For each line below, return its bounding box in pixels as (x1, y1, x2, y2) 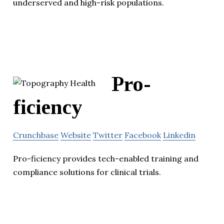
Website (60, 129, 91, 140)
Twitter (93, 129, 122, 140)
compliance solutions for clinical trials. (13, 166, 161, 177)
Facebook (124, 129, 161, 140)
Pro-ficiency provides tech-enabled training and (13, 153, 198, 163)
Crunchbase (13, 129, 58, 140)
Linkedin (163, 129, 195, 140)
